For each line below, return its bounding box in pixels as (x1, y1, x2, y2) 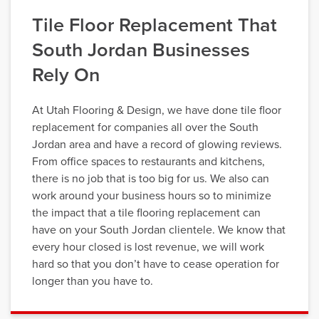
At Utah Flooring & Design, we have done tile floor (32, 103, 281, 118)
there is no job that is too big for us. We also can (32, 172, 269, 187)
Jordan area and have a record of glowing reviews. (32, 137, 282, 152)
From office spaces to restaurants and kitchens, (32, 155, 265, 169)
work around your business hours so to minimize (32, 189, 271, 204)
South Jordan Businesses (32, 38, 250, 63)
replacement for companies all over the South (32, 120, 258, 135)
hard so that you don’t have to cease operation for (32, 257, 279, 272)
